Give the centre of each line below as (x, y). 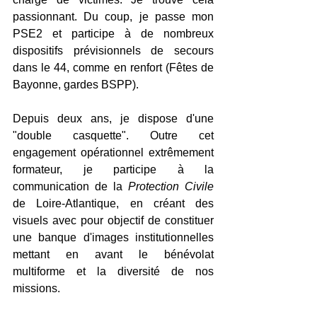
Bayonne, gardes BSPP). (77, 84)
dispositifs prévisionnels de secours (113, 50)
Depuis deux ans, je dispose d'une (113, 118)
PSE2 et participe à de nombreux (113, 33)
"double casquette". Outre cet (113, 135)
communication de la (70, 186)
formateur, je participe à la (113, 169)
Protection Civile (171, 186)
